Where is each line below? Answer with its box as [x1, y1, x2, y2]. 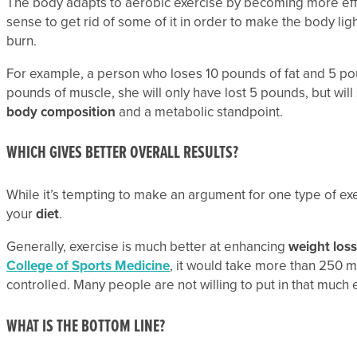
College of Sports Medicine [6, 257, 170, 275]
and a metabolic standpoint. [116, 103, 283, 120]
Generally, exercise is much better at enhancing [6, 238, 288, 256]
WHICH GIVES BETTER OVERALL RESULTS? [6, 142, 238, 166]
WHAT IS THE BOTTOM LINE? [6, 315, 165, 339]
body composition [6, 103, 116, 120]
